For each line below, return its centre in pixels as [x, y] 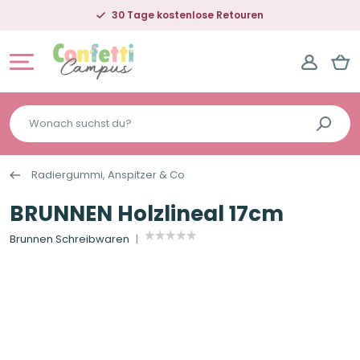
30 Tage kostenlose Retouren [188, 15]
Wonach [35, 117]
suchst [30, 138]
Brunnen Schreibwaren [70, 239]
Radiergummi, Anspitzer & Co [108, 175]
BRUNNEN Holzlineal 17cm [147, 214]
